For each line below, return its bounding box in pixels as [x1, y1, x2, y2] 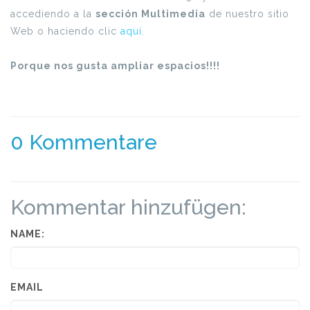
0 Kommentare [10, 129, 157, 154]
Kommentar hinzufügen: [10, 194, 246, 219]
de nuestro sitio [206, 8, 289, 19]
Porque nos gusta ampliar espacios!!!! [10, 60, 220, 71]
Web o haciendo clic [10, 25, 120, 37]
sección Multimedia [95, 8, 206, 19]
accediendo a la [10, 8, 95, 19]
